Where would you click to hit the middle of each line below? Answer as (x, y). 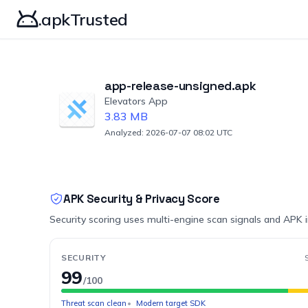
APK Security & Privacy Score (142, 199)
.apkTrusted (83, 19)
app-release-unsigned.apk (180, 86)
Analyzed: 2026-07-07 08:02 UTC (168, 132)
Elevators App (136, 101)
